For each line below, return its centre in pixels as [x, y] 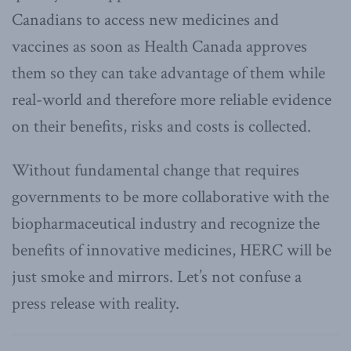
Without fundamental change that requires [156, 170]
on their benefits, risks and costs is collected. [161, 126]
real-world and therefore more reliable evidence [172, 100]
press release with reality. [96, 303]
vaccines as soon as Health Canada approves [159, 46]
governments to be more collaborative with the [170, 197]
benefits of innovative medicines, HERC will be [172, 250]
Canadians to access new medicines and [145, 20]
